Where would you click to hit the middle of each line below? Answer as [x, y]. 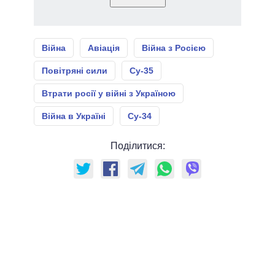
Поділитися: [137, 145]
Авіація [104, 48]
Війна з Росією [174, 48]
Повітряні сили [75, 70]
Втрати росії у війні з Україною [109, 93]
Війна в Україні [74, 116]
